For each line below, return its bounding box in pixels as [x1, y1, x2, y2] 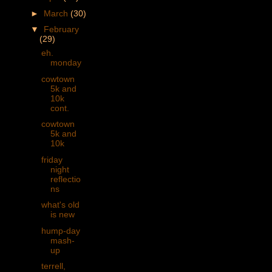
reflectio [50, 174, 81, 184]
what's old [41, 200, 80, 210]
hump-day [41, 225, 80, 236]
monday [50, 58, 81, 68]
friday [41, 154, 63, 165]
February [43, 24, 79, 35]
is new [50, 209, 75, 220]
